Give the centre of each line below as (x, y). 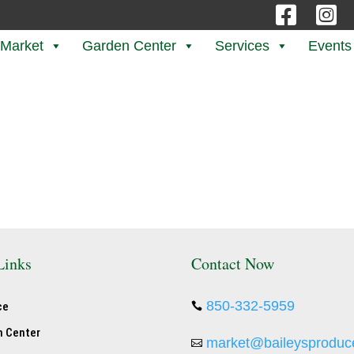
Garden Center (129, 46)
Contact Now (232, 264)
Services (242, 46)
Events (330, 46)
